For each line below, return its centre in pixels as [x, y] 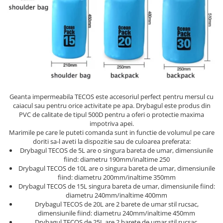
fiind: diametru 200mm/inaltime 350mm [116, 177]
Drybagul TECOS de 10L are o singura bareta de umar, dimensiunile [116, 168]
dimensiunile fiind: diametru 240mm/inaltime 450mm [116, 213]
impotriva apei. [111, 124]
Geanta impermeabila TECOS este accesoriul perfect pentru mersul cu [111, 97]
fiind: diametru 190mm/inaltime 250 [116, 160]
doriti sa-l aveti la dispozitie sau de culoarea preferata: [111, 142]
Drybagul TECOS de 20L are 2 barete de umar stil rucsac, [116, 204]
